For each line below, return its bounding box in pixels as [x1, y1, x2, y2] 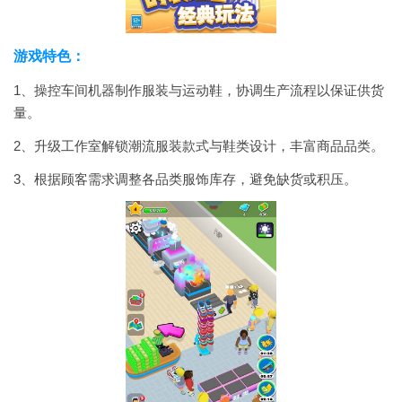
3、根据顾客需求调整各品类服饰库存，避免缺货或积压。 [13, 171, 357, 187]
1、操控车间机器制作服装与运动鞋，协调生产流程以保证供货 [13, 83, 384, 98]
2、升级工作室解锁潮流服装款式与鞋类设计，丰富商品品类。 [13, 138, 384, 153]
